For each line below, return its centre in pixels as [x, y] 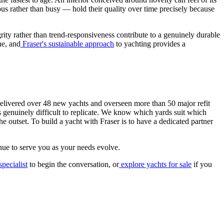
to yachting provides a [150, 44]
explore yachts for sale [155, 164]
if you [202, 164]
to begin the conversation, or [73, 164]
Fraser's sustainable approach [67, 44]
